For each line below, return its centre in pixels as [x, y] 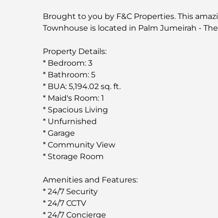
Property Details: [75, 51]
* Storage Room [73, 156]
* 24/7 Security [70, 191]
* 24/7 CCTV [64, 203]
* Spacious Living [75, 109]
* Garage [59, 133]
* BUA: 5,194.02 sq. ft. [82, 86]
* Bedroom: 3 [68, 63]
